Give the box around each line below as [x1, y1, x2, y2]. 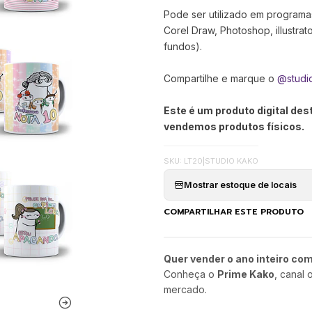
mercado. [163, 283, 207, 296]
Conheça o [163, 268, 217, 281]
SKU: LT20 [163, 156, 203, 166]
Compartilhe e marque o [163, 72, 277, 85]
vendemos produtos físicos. [163, 120, 304, 133]
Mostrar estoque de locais [183, 179, 297, 190]
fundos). [163, 40, 202, 53]
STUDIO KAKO [204, 156, 258, 166]
